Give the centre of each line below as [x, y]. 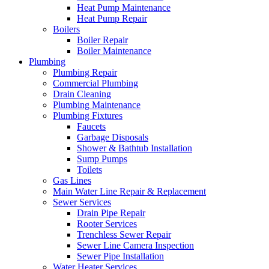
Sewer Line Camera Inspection [135, 245]
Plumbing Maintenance [97, 105]
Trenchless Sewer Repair [124, 234]
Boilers [66, 29]
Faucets [91, 126]
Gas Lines [72, 180]
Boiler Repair [102, 40]
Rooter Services [107, 224]
